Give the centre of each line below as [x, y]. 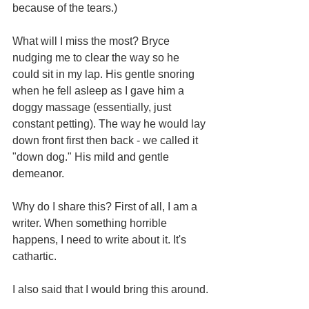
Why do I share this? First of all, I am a [106, 206]
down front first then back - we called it [107, 140]
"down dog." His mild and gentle [92, 157]
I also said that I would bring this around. [110, 289]
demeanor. [40, 173]
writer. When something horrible [91, 223]
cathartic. [34, 256]
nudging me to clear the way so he [97, 57]
